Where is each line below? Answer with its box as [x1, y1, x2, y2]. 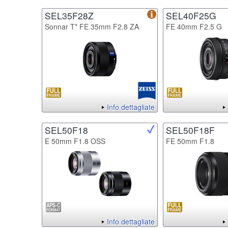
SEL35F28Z [45, 9, 94, 22]
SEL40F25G [166, 9, 216, 22]
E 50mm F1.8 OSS [45, 135, 105, 146]
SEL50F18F [166, 123, 215, 136]
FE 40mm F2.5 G [166, 21, 222, 32]
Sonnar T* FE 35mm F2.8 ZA [45, 21, 139, 32]
